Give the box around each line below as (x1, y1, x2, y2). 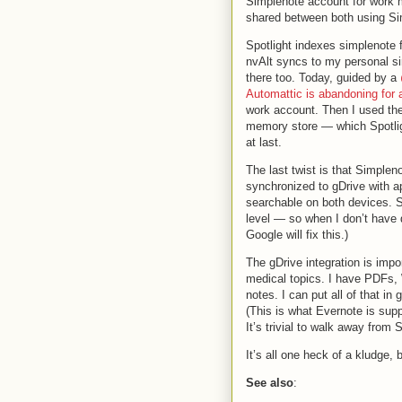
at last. (246, 135, 282, 149)
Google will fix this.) (246, 227, 348, 241)
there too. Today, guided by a (246, 70, 400, 84)
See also (246, 375, 293, 389)
